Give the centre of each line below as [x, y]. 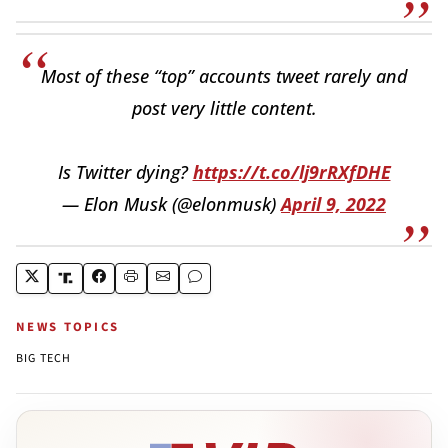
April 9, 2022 [333, 203]
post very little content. [224, 107]
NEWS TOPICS [68, 326]
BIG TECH [44, 358]
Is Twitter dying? [125, 171]
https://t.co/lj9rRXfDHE [291, 171]
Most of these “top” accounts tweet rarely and [224, 75]
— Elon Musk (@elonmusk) [171, 203]
